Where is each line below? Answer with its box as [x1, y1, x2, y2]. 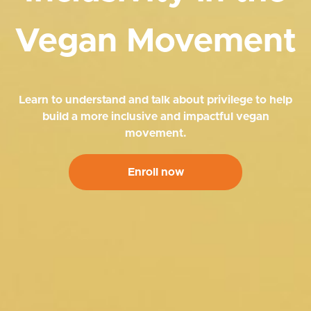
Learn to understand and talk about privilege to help [19, 94, 292, 106]
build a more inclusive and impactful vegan [42, 111, 269, 123]
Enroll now [127, 167, 184, 178]
